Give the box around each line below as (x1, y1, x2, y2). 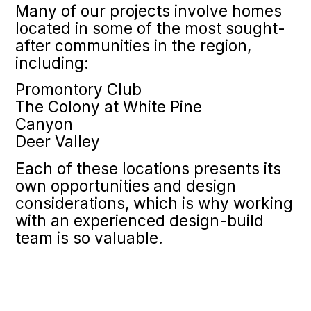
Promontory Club (15, 80, 142, 99)
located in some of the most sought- (15, 18, 285, 37)
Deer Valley (15, 132, 100, 151)
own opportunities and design (15, 176, 236, 195)
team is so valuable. (15, 228, 163, 247)
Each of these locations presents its (15, 158, 281, 178)
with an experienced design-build (15, 210, 264, 230)
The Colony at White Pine (15, 97, 202, 117)
